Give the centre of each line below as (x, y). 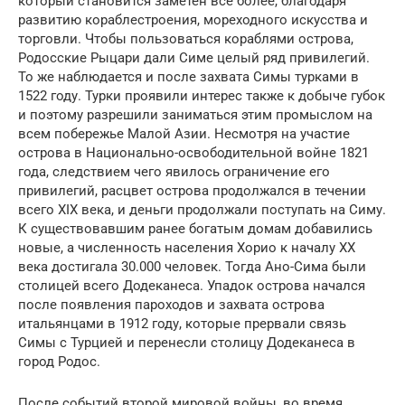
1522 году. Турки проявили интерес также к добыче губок (202, 95)
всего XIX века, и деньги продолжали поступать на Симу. (202, 209)
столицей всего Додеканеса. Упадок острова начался (192, 285)
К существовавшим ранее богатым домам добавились (195, 228)
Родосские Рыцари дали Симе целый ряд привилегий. (194, 57)
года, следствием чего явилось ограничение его (174, 171)
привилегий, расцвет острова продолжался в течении (192, 190)
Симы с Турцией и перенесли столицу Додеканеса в (187, 342)
